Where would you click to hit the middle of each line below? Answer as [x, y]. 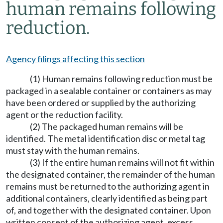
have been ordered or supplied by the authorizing [101, 103]
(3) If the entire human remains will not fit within [122, 162]
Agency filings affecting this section [75, 59]
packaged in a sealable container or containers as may [109, 91]
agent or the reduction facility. [64, 114]
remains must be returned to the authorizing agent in [108, 186]
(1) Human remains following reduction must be [121, 79]
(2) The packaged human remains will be [107, 126]
